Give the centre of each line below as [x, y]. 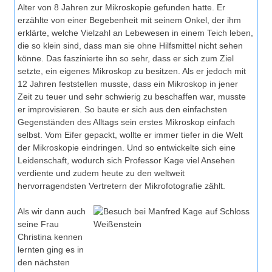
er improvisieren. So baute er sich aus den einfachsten [122, 110]
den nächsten [44, 263]
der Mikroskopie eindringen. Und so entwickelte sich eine [127, 148]
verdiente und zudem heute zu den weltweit [101, 173]
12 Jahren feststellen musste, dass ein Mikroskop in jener [128, 84]
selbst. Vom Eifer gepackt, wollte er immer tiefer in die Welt [130, 135]
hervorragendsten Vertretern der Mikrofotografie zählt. [121, 186]
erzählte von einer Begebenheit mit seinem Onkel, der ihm [129, 20]
